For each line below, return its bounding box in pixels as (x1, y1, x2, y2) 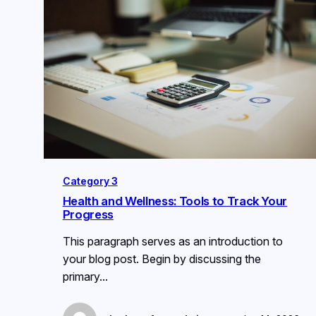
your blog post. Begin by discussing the (62, 252, 261, 267)
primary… (62, 269, 108, 284)
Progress (62, 207, 114, 222)
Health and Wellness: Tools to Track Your (62, 194, 288, 209)
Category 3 (62, 175, 118, 188)
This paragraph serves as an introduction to (62, 234, 283, 249)
